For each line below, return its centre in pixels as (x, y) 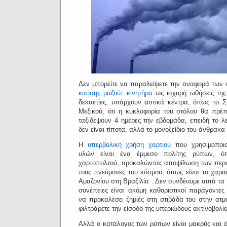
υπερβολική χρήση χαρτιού (129, 145)
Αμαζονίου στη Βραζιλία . (116, 181)
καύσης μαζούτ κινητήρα (116, 93)
